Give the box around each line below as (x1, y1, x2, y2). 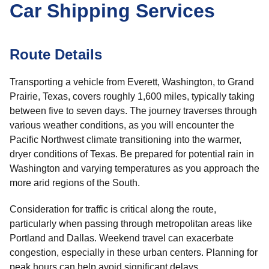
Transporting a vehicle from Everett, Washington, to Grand (10, 77, 254, 87)
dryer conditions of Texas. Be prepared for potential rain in (10, 149, 254, 159)
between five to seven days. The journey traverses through (10, 106, 257, 116)
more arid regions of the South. (10, 178, 140, 188)
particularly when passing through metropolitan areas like (10, 219, 252, 229)
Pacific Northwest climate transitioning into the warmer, (10, 134, 241, 145)
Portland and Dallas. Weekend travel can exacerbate (10, 233, 234, 243)
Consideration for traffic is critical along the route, (10, 204, 216, 214)
